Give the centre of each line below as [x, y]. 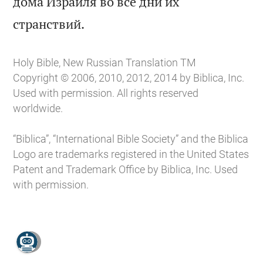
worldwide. [38, 108]
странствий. [49, 23]
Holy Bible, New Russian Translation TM [105, 62]
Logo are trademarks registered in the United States [131, 154]
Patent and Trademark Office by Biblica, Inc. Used [126, 169]
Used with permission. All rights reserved [106, 93]
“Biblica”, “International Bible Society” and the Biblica [131, 139]
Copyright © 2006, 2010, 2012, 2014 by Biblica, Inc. [129, 77]
